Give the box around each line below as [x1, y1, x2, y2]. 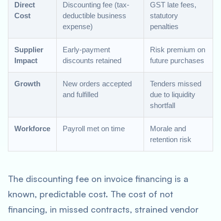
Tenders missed [150, 79, 201, 88]
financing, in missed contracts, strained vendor [8, 204, 199, 215]
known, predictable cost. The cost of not [8, 188, 173, 199]
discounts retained [63, 56, 121, 65]
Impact [14, 56, 37, 65]
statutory [150, 11, 178, 20]
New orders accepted [63, 79, 132, 88]
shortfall [150, 101, 175, 110]
